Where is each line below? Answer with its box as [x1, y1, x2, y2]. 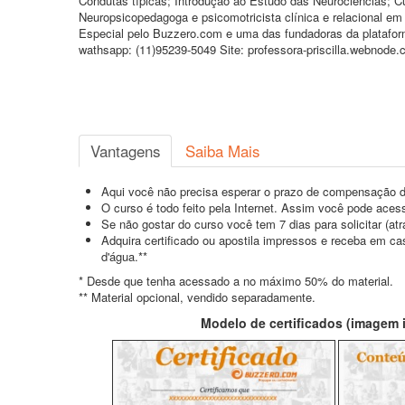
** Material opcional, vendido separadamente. [79, 288, 316, 306]
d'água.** [101, 248, 147, 265]
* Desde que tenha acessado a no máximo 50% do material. [79, 272, 393, 289]
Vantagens [90, 140, 160, 162]
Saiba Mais [185, 140, 259, 162]
